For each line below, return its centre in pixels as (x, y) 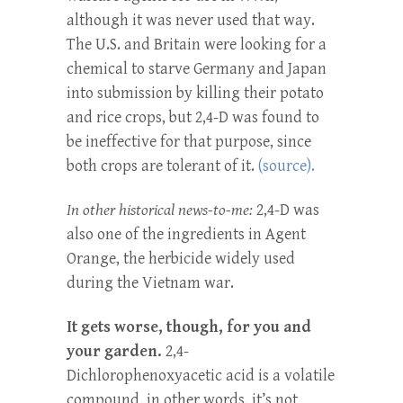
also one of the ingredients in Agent (186, 235)
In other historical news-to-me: (160, 210)
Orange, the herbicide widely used (181, 259)
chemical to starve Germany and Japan (197, 69)
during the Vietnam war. (150, 283)
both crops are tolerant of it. (162, 166)
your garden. (114, 352)
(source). (287, 166)
